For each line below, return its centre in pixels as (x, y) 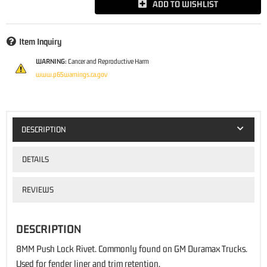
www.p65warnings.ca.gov (72, 75)
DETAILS (35, 159)
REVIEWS (38, 190)
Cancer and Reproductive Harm (108, 62)
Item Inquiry (40, 42)
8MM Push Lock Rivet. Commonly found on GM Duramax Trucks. (132, 248)
